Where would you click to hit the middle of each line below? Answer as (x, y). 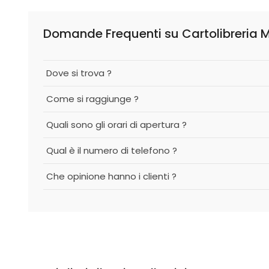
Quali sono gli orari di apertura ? (116, 125)
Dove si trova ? (79, 73)
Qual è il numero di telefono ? (112, 150)
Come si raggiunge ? (92, 99)
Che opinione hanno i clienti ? (111, 176)
